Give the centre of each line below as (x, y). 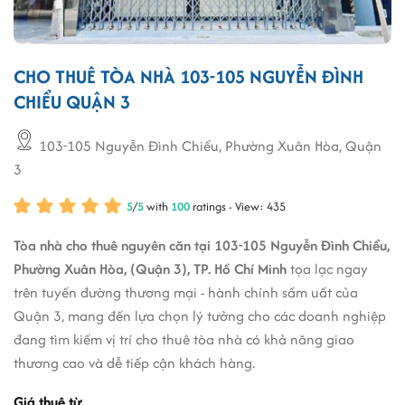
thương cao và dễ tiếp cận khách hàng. (134, 363)
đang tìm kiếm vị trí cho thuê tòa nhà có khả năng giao (184, 339)
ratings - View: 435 (239, 206)
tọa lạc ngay (327, 268)
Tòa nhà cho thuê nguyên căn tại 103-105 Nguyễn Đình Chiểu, (202, 245)
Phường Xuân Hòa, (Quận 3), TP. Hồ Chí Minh (150, 268)
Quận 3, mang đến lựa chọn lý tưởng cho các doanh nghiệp (200, 316)
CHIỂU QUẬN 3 (72, 101)
